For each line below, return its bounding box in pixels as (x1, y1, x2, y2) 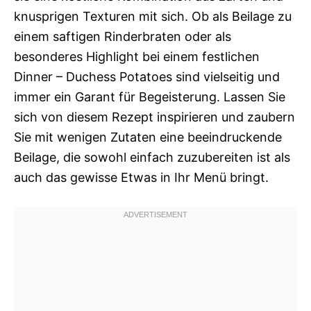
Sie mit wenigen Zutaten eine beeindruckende (14, 130, 282, 144)
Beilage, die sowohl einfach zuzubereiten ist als (14, 150, 290, 165)
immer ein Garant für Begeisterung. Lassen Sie (14, 90, 285, 104)
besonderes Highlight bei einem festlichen (14, 49, 260, 64)
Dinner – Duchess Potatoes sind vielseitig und (14, 69, 280, 84)
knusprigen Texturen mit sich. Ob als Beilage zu (14, 9, 292, 24)
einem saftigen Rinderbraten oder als (14, 29, 231, 44)
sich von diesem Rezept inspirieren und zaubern (14, 110, 295, 124)
